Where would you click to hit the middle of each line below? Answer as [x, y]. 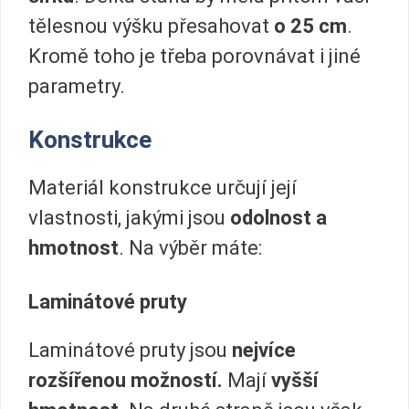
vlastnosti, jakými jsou [129, 217]
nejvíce [264, 350]
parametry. [77, 87]
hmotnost [73, 247]
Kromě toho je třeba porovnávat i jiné [194, 57]
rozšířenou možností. [126, 380]
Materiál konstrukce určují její [163, 187]
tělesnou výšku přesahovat [151, 26]
